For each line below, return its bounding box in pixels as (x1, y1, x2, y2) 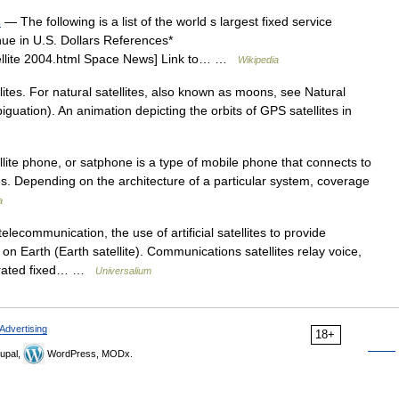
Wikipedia (238, 53, 279, 65)
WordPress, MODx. (45, 347, 133, 359)
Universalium (95, 265, 151, 276)
